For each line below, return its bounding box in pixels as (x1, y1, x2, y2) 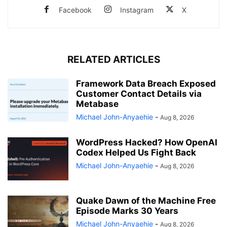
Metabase (76, 99, 119, 109)
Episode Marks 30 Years (76, 206, 178, 216)
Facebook (59, 6, 92, 14)
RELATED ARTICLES (67, 54, 160, 65)
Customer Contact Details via (76, 89, 202, 99)
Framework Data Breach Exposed (76, 79, 216, 89)
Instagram (120, 6, 154, 14)
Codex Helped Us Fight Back (76, 147, 196, 158)
